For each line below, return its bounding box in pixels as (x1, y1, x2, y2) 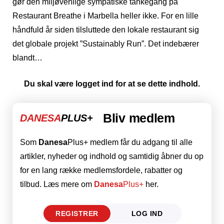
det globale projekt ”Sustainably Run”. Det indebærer (12, 39, 199, 48)
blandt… (12, 53, 42, 62)
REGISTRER (55, 209, 98, 218)
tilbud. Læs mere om (20, 180, 94, 189)
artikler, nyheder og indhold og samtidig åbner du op (20, 152, 203, 161)
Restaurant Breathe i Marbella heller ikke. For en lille (12, 11, 198, 20)
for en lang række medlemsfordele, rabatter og (20, 166, 182, 175)
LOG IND (131, 209, 163, 218)
